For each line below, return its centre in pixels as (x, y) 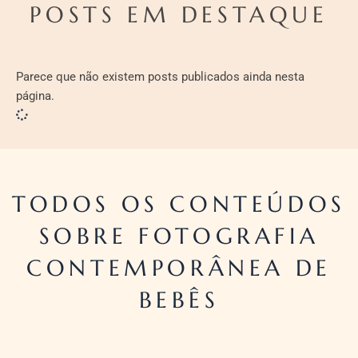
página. (35, 95)
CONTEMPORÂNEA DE (179, 268)
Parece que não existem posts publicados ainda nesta (160, 76)
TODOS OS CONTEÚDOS (179, 204)
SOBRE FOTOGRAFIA (179, 236)
